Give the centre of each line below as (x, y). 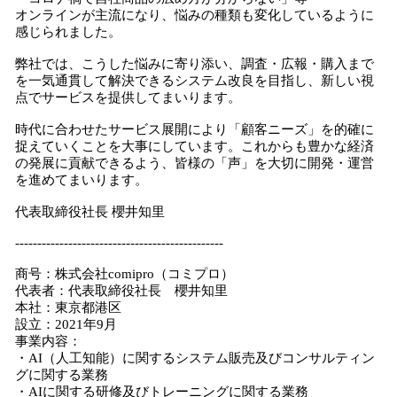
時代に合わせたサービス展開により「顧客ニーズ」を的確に (195, 129)
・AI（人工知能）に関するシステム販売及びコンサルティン (195, 358)
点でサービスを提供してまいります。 (128, 97)
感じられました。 (68, 32)
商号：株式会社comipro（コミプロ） (125, 274)
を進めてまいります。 (82, 180)
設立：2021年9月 (66, 324)
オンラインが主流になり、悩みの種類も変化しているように (195, 15)
